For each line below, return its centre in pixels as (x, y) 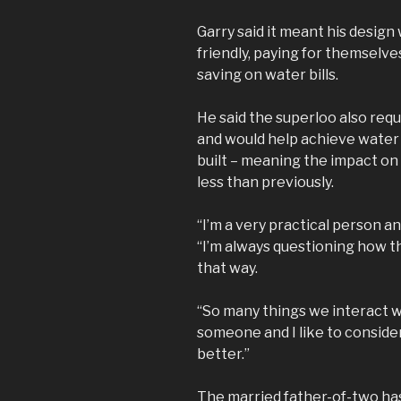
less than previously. (267, 182)
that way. (229, 268)
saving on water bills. (269, 74)
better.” (223, 354)
